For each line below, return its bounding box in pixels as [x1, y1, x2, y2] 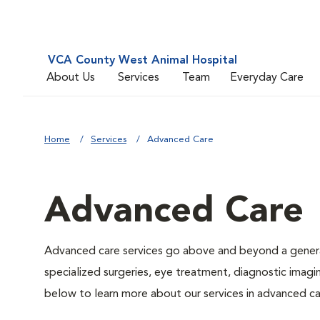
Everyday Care [230, 71, 304, 84]
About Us [46, 71, 95, 84]
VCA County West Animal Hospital [48, 55, 237, 66]
